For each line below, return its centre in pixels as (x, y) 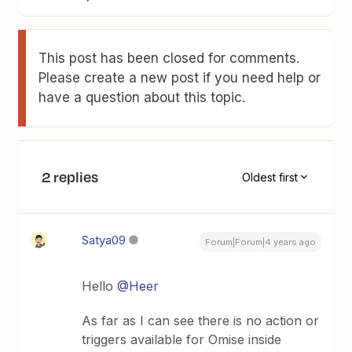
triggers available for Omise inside (182, 339)
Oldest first (269, 177)
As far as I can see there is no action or (201, 321)
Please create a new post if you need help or (180, 78)
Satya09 (104, 240)
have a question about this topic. (142, 97)
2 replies (70, 177)
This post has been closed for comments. (169, 58)
